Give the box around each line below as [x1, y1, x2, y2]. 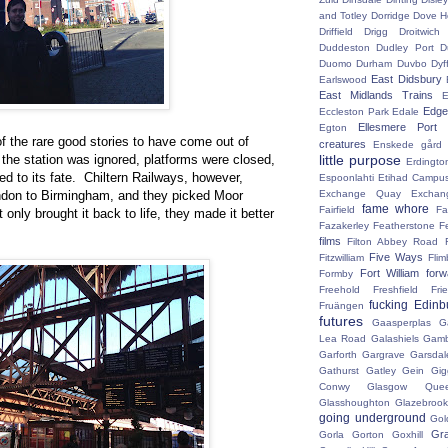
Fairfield [319, 204, 355, 215]
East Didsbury [371, 73, 442, 85]
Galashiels [370, 333, 419, 344]
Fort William [359, 267, 420, 279]
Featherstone [373, 220, 436, 231]
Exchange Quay [319, 188, 402, 199]
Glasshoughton [319, 397, 390, 408]
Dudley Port [376, 42, 434, 53]
